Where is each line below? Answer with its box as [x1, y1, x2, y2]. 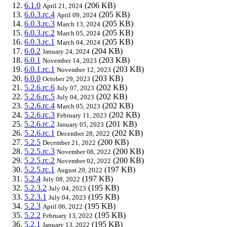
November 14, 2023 [43, 56, 97, 64]
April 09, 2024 [57, 11, 97, 19]
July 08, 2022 [43, 175, 80, 183]
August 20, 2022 [57, 166, 102, 174]
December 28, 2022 [57, 129, 110, 137]
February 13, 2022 [43, 211, 93, 219]
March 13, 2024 [57, 20, 100, 28]
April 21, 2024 [43, 2, 83, 10]
